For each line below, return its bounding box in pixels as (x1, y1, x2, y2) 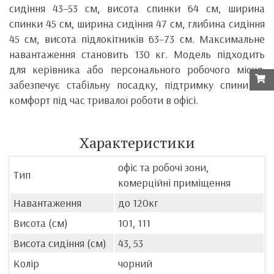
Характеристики (79, 132, 195, 152)
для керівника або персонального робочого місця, (9, 62, 265, 76)
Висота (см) (13, 215, 68, 230)
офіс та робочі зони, (118, 160, 209, 174)
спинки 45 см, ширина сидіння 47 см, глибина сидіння (9, 16, 265, 31)
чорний (118, 256, 152, 270)
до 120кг (118, 195, 158, 210)
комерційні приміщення (118, 175, 231, 190)
